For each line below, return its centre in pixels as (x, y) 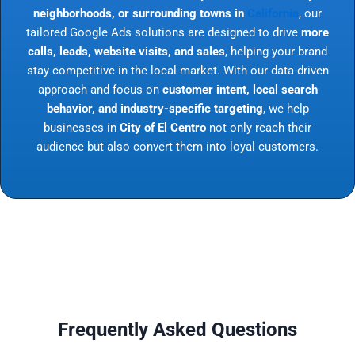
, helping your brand (276, 51)
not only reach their (259, 127)
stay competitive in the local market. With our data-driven (177, 70)
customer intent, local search (240, 89)
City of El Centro (163, 127)
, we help (286, 108)
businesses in (82, 127)
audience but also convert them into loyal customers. (177, 146)
